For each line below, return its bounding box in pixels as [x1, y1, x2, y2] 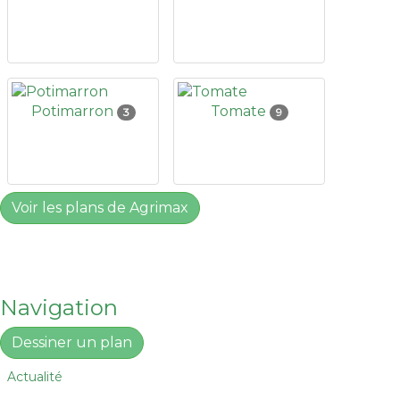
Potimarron [30, 103, 117, 120]
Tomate [210, 103, 270, 120]
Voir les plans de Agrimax [12, 199, 188, 216]
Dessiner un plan [12, 334, 132, 351]
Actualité [7, 369, 62, 385]
